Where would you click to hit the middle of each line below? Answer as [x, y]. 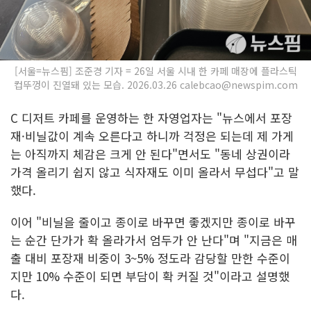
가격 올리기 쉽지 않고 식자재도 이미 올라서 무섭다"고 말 [155, 171]
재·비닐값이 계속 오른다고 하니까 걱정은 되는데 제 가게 [152, 135]
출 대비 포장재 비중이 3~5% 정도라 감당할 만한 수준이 [150, 258]
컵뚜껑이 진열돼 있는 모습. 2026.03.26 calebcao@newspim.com [155, 84]
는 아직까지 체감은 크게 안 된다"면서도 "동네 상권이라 [150, 153]
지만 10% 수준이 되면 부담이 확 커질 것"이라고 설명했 [150, 276]
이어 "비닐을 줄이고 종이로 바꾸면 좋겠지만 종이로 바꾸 [153, 221]
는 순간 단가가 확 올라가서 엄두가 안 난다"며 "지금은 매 [154, 239]
